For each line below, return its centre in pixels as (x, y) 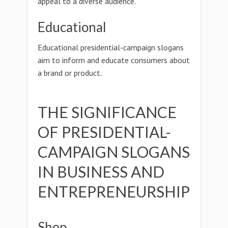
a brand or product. (70, 73)
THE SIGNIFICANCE (107, 112)
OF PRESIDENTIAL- (104, 132)
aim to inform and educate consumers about (114, 60)
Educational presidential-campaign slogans (111, 47)
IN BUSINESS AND (101, 172)
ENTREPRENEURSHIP (114, 191)
